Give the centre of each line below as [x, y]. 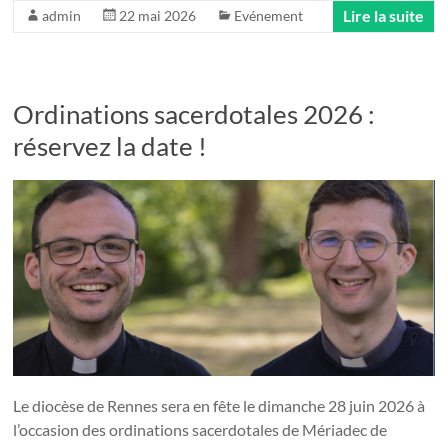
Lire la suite [383, 15]
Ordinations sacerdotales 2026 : [194, 113]
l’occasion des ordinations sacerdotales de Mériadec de [200, 430]
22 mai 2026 [158, 15]
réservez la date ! [110, 145]
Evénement [269, 15]
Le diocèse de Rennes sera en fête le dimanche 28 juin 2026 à [219, 406]
